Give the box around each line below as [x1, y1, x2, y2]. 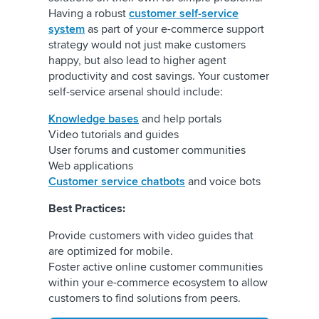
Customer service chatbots [48, 174, 185, 189]
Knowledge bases [48, 112, 139, 127]
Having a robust [48, 6, 129, 21]
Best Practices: [48, 202, 125, 216]
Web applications [48, 159, 136, 174]
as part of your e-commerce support [85, 22, 264, 37]
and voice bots [185, 174, 266, 189]
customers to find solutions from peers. [48, 291, 246, 306]
